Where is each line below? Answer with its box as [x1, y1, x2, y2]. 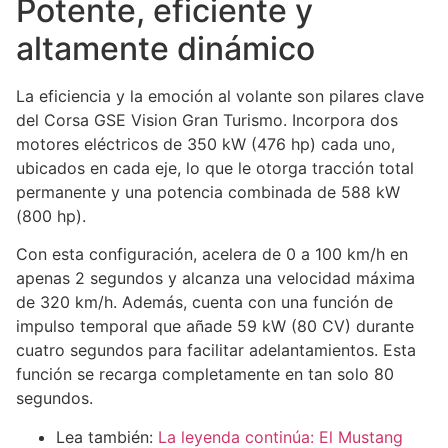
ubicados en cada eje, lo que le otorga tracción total [16, 158, 414, 179]
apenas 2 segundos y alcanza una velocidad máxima [16, 268, 415, 289]
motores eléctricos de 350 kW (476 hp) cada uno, [16, 134, 395, 155]
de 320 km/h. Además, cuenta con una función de [16, 292, 393, 313]
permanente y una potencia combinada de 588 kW [16, 182, 400, 203]
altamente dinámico [16, 29, 315, 69]
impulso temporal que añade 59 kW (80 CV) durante [16, 316, 414, 337]
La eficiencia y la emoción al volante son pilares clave [16, 86, 424, 107]
